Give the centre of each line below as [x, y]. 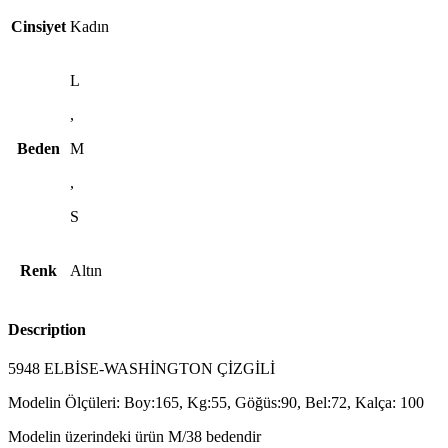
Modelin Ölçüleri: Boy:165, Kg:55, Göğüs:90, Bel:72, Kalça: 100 [216, 402]
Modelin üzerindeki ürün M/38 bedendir [134, 436]
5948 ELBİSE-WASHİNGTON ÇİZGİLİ [141, 368]
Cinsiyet [38, 27]
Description [47, 329]
